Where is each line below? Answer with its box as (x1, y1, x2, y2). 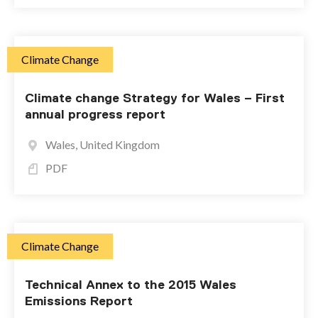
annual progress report (25, 107, 165, 121)
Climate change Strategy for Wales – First (25, 91, 285, 105)
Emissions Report (25, 294, 133, 308)
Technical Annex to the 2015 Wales (25, 278, 236, 292)
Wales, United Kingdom (45, 138, 160, 151)
